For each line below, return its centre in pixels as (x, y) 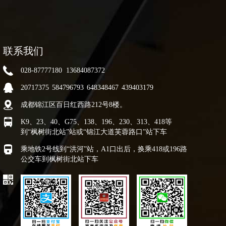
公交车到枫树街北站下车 (60, 159)
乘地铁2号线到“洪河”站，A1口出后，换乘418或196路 (104, 149)
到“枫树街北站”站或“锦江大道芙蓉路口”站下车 (94, 132)
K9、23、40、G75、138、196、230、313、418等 (96, 122)
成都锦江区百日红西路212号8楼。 (74, 105)
